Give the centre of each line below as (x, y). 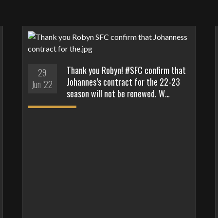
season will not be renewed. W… (118, 93)
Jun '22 (42, 84)
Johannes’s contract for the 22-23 (123, 82)
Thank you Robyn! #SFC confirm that (126, 70)
